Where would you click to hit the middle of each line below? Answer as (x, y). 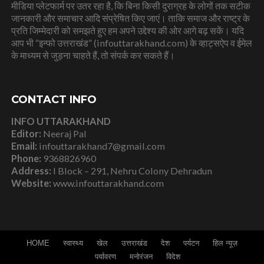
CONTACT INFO (54, 99)
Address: (31, 170)
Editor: (26, 133)
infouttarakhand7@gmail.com (101, 146)
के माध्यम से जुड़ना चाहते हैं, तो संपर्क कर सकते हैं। (93, 55)
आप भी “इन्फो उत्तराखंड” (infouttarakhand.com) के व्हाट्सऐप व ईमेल (131, 42)
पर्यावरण (106, 257)
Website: (31, 183)
